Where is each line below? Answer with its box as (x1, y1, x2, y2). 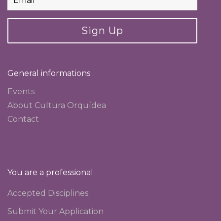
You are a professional (7, 168, 93, 178)
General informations (7, 69, 90, 78)
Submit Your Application (7, 207, 104, 217)
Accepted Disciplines (7, 188, 88, 198)
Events (7, 87, 35, 97)
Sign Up (81, 25, 123, 37)
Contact (7, 114, 39, 124)
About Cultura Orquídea (7, 101, 106, 110)
